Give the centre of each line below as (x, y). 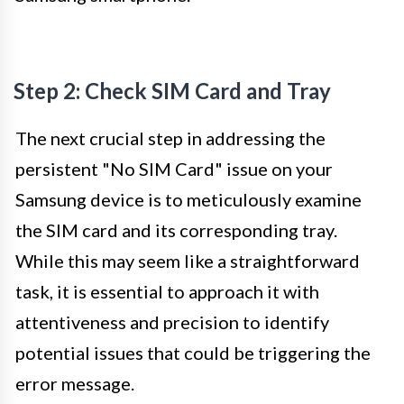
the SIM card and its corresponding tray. (176, 230)
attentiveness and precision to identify (172, 321)
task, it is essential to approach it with (167, 291)
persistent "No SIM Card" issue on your (174, 168)
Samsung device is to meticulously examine (188, 199)
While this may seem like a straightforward (188, 260)
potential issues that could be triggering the (193, 352)
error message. (75, 383)
